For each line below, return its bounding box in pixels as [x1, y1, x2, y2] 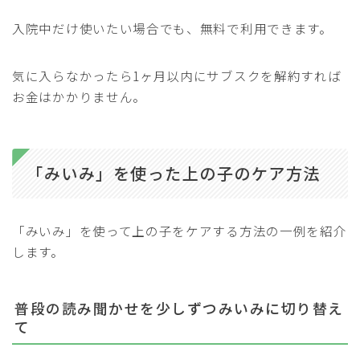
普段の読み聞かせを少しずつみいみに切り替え [14, 297, 344, 318]
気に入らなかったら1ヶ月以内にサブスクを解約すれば [12, 66, 342, 84]
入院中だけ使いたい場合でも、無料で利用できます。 [12, 18, 333, 37]
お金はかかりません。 [12, 87, 146, 105]
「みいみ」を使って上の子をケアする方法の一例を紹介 [12, 222, 347, 240]
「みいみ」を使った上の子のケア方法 [27, 162, 321, 186]
